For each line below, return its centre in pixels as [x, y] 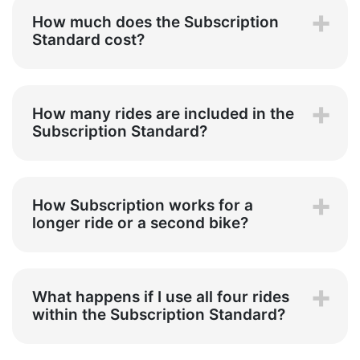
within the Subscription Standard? [159, 315]
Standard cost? [88, 40]
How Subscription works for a [143, 206]
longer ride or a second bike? [140, 223]
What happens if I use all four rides [161, 297]
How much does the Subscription [155, 22]
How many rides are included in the [163, 114]
